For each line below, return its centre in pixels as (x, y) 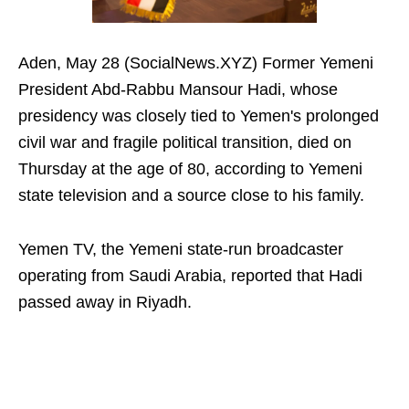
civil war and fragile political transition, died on (185, 143)
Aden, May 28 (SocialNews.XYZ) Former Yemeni (196, 63)
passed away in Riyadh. (105, 303)
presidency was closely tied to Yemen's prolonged (199, 116)
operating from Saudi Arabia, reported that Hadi (190, 276)
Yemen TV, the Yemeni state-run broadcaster (181, 250)
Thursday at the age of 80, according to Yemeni (190, 169)
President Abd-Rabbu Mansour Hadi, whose (178, 90)
